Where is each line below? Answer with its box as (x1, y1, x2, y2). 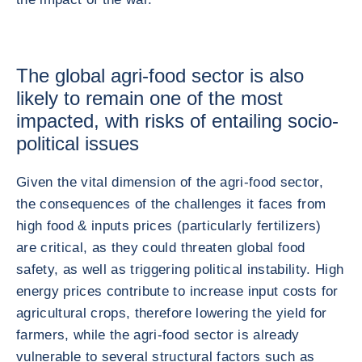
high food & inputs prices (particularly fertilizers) (16, 218, 322, 234)
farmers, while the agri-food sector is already (16, 327, 300, 343)
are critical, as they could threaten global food (16, 240, 305, 255)
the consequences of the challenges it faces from (16, 196, 326, 212)
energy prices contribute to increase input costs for (16, 284, 339, 299)
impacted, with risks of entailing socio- (16, 110, 339, 132)
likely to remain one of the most (16, 87, 283, 109)
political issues (16, 133, 139, 154)
